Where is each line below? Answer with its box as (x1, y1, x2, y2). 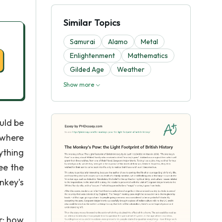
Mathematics (128, 51, 168, 60)
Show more (63, 81, 96, 88)
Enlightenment (70, 51, 115, 60)
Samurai (70, 37, 95, 46)
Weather (117, 65, 145, 74)
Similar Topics (63, 17, 120, 28)
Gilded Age (70, 65, 104, 74)
